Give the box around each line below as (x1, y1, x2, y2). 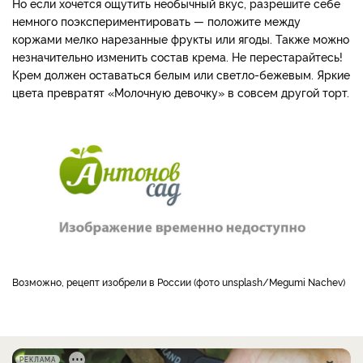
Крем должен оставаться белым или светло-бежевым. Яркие (12, 66, 350, 82)
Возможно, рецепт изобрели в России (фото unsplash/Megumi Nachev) (19, 275, 345, 289)
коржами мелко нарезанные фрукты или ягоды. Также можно (12, 30, 349, 46)
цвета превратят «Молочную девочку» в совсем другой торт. (12, 83, 349, 100)
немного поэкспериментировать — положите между (12, 12, 301, 28)
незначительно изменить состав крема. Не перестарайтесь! (12, 48, 343, 64)
